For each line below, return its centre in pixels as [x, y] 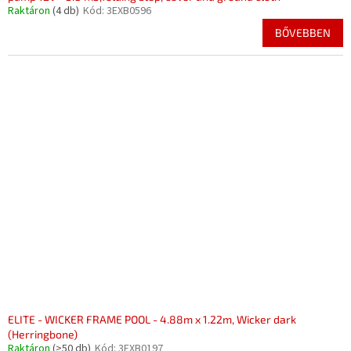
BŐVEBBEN [303, 33]
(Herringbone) [43, 335]
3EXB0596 [129, 11]
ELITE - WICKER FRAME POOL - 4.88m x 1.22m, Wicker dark [152, 320]
